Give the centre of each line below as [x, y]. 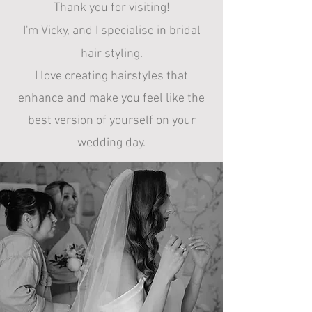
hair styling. [111, 54]
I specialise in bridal [148, 31]
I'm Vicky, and [59, 31]
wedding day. [111, 143]
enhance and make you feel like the [111, 99]
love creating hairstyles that [113, 76]
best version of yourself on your [111, 121]
